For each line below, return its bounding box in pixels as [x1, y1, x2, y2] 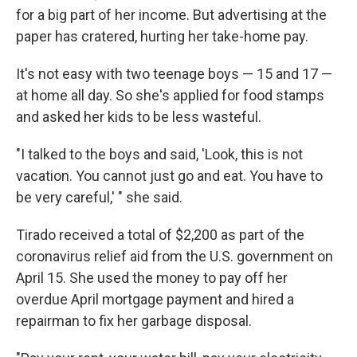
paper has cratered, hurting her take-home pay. [16, 28, 308, 45]
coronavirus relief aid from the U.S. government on [16, 248, 333, 265]
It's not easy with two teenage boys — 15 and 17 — [16, 65, 332, 82]
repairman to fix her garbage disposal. [16, 312, 252, 329]
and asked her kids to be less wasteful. [16, 108, 261, 125]
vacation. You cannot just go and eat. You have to [16, 167, 323, 184]
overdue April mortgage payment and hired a [16, 291, 294, 308]
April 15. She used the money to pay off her [16, 269, 288, 286]
